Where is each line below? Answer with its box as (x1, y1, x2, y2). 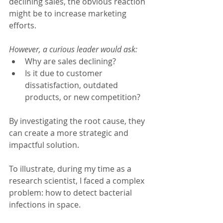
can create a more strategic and (9, 127, 130, 139)
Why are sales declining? (25, 56, 116, 67)
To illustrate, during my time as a (9, 163, 133, 175)
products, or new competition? (25, 92, 140, 103)
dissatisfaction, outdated (25, 80, 120, 91)
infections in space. (9, 199, 81, 211)
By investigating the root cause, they (9, 115, 147, 127)
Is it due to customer (25, 68, 105, 79)
